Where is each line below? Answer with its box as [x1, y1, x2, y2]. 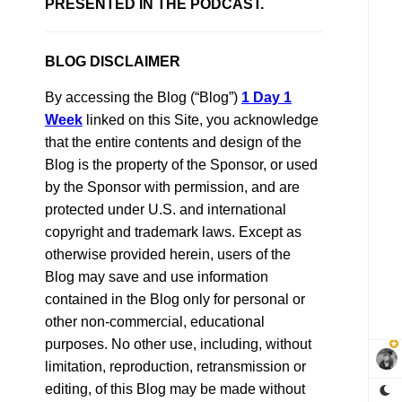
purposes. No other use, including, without [45, 336, 311, 353]
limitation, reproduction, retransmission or [45, 359, 306, 375]
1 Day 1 [241, 90, 292, 106]
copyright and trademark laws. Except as [45, 224, 301, 240]
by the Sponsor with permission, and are [45, 179, 300, 196]
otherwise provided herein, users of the [45, 247, 291, 263]
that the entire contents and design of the [45, 135, 301, 151]
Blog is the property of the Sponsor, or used [45, 157, 318, 173]
